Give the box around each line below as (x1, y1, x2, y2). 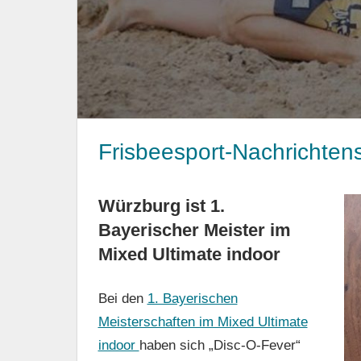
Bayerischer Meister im (98, 219, 291, 240)
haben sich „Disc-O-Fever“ (139, 338, 301, 354)
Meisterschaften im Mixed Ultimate (98, 314, 308, 330)
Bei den (98, 291, 147, 307)
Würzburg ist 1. (98, 195, 225, 216)
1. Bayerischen (147, 291, 238, 307)
